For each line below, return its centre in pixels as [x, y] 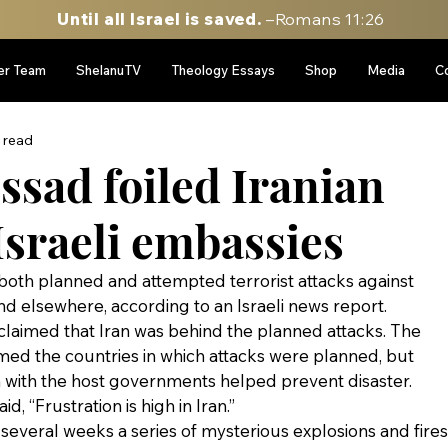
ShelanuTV [108, 70]
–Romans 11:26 [327, 19]
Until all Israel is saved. [159, 19]
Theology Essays [222, 70]
